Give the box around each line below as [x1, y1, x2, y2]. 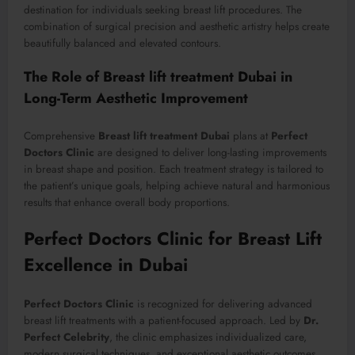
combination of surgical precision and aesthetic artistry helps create [24, 19, 330, 35]
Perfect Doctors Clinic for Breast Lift [24, 225, 322, 251]
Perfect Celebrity [24, 330, 109, 345]
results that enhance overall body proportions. [24, 194, 230, 210]
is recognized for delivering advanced [134, 296, 312, 312]
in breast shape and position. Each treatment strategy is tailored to [24, 161, 323, 177]
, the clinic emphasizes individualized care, [109, 330, 307, 345]
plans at [230, 128, 271, 143]
